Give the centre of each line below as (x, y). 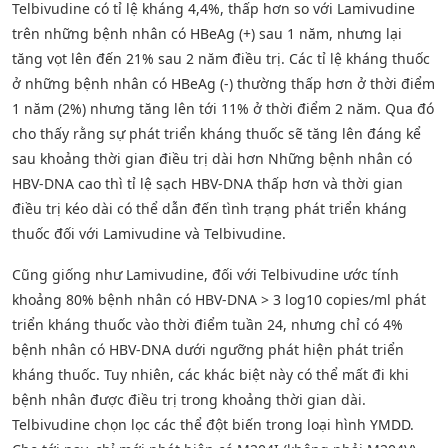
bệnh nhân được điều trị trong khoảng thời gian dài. (189, 399)
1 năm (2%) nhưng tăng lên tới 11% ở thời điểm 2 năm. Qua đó (223, 108)
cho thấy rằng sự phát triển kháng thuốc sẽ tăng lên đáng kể (216, 133)
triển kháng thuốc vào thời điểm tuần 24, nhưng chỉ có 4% (207, 324)
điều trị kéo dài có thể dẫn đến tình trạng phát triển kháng (209, 208)
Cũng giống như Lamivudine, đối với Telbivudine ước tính (205, 274)
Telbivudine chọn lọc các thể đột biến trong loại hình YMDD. (213, 424)
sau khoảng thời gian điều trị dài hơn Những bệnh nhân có (212, 158)
